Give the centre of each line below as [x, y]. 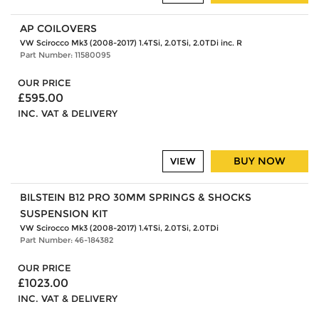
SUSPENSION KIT [63, 213]
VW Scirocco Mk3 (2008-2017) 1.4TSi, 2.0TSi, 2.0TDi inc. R [131, 43]
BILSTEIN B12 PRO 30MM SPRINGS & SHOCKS [135, 197]
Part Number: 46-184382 [66, 240]
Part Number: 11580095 [65, 55]
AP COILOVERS [58, 29]
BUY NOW [260, 161]
